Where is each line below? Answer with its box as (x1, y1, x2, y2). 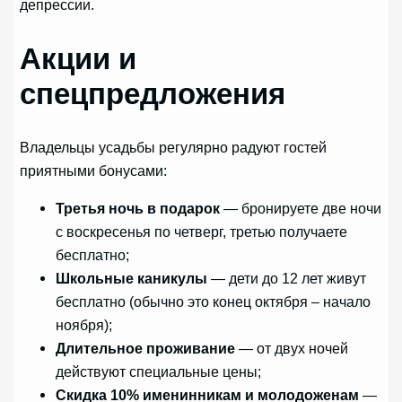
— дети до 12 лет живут (207, 270, 367, 287)
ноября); (56, 317, 113, 334)
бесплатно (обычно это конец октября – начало (56, 293, 371, 310)
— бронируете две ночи (220, 200, 382, 217)
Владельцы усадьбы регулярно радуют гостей (20, 138, 328, 155)
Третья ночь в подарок (56, 200, 221, 217)
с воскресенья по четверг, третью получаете (56, 223, 348, 240)
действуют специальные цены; (56, 363, 262, 380)
